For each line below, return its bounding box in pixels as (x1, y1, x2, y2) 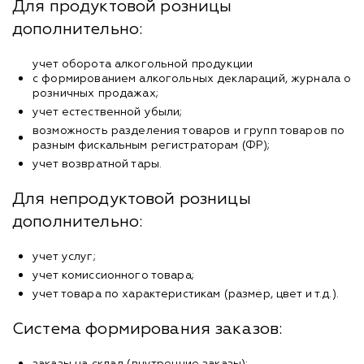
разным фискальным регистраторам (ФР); (32, 139, 271, 151)
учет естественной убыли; (32, 106, 183, 118)
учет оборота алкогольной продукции (32, 58, 253, 70)
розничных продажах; (32, 87, 158, 99)
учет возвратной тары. (32, 158, 162, 170)
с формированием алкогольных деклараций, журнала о (32, 72, 352, 84)
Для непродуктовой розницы (12, 190, 251, 207)
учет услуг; (32, 250, 96, 262)
